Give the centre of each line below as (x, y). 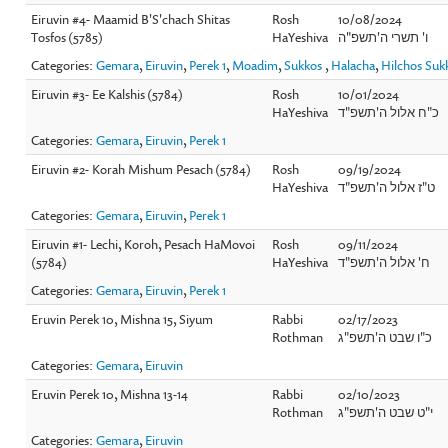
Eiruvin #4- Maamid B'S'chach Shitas (131, 18)
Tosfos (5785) (67, 36)
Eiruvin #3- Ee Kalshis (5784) (107, 93)
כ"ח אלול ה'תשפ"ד (389, 111)
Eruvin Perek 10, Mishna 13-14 (110, 393)
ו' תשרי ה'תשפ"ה (383, 36)
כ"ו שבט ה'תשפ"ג (385, 336)
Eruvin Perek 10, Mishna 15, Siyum (122, 318)
